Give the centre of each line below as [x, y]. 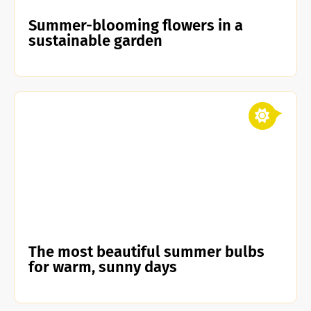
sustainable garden [95, 41]
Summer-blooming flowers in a [136, 25]
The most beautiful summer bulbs [146, 252]
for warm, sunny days [103, 267]
